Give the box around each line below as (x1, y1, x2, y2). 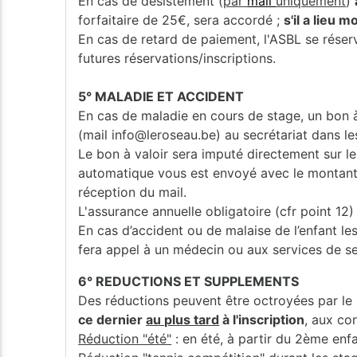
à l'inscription (219, 311, 305, 328)
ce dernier (78, 311, 147, 328)
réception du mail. (78, 183, 187, 200)
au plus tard (146, 311, 220, 328)
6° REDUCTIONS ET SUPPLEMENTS (78, 273, 300, 289)
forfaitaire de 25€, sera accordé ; (78, 11, 284, 28)
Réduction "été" (78, 330, 172, 347)
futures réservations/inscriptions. (78, 49, 277, 66)
